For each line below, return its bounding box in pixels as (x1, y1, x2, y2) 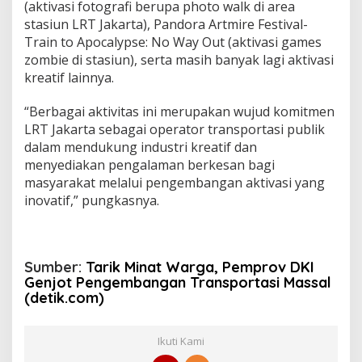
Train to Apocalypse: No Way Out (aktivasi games (24, 33, 322, 52)
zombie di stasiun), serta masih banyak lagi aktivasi (24, 51, 334, 69)
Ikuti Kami (158, 334, 204, 349)
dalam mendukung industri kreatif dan (24, 138, 257, 157)
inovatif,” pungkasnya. (24, 192, 159, 210)
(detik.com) (24, 288, 104, 308)
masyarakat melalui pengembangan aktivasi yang (24, 174, 325, 192)
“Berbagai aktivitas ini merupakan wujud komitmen (24, 103, 335, 121)
